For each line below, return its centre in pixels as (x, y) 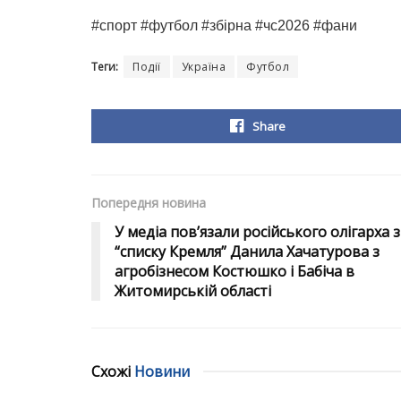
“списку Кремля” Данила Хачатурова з (247, 251)
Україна (203, 66)
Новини (162, 371)
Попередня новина (149, 202)
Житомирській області (193, 290)
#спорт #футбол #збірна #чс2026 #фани (224, 25)
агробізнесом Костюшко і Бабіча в (235, 271)
